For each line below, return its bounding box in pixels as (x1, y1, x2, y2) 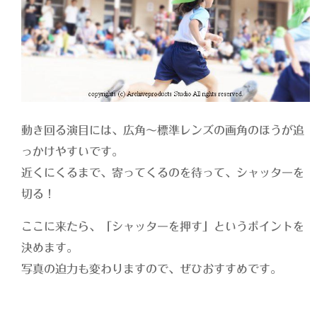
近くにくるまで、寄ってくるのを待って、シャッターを (21, 167, 305, 179)
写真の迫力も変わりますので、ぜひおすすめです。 (21, 263, 282, 275)
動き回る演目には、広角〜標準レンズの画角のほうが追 (21, 125, 305, 137)
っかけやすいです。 (21, 146, 124, 158)
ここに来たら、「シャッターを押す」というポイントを (21, 221, 305, 233)
